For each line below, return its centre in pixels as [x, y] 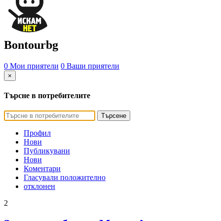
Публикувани [47, 151]
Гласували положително [65, 178]
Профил [37, 133]
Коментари [42, 169]
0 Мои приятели [31, 66]
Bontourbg [31, 45]
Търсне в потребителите [47, 96]
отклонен [39, 186]
